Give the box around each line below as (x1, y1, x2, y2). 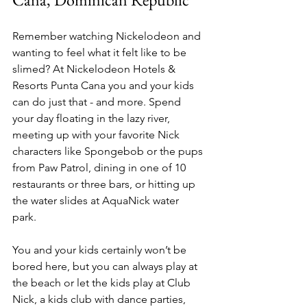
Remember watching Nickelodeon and (12, 29, 204, 42)
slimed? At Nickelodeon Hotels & (12, 62, 178, 75)
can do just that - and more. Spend (12, 95, 184, 108)
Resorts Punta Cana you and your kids (12, 79, 197, 92)
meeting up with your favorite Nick (12, 128, 182, 141)
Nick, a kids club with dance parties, (12, 293, 188, 306)
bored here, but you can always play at (12, 260, 200, 273)
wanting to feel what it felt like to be (12, 46, 189, 59)
